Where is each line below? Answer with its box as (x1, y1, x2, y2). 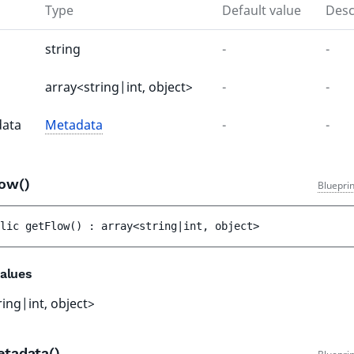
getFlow (25, 220, 70, 232)
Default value (222, 2, 301, 19)
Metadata (45, 116, 103, 134)
